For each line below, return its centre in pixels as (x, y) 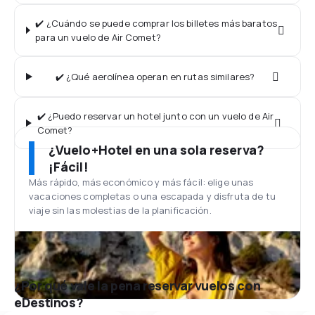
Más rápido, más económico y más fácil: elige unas (141, 182)
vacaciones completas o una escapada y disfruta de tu (152, 196)
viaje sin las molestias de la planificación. (120, 210)
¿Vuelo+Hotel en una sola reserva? (156, 150)
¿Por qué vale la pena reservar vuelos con (137, 285)
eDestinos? (49, 302)
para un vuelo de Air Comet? (98, 37)
